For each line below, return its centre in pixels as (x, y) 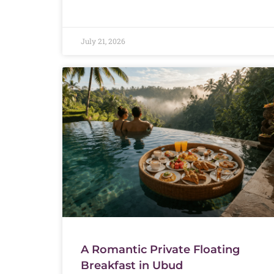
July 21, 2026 (103, 41)
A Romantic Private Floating (160, 249)
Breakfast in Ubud (132, 265)
